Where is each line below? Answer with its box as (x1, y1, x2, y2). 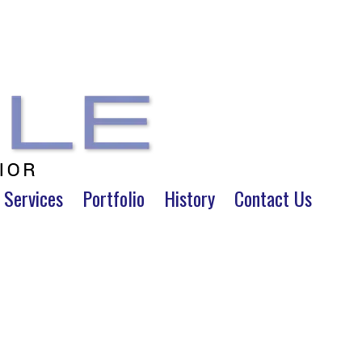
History (164, 183, 215, 213)
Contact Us (234, 183, 312, 213)
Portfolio (82, 183, 145, 213)
